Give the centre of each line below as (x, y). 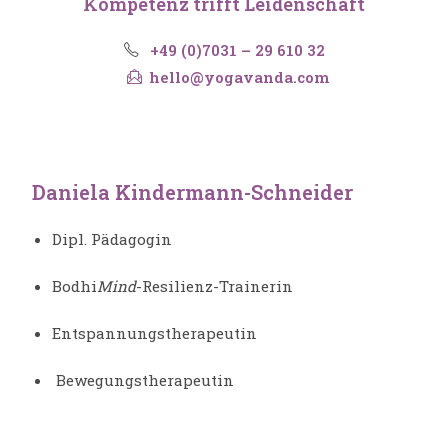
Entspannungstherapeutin (155, 333)
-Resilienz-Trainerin (215, 286)
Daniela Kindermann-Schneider (193, 192)
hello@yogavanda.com (238, 77)
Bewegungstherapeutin (143, 380)
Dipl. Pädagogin (112, 239)
